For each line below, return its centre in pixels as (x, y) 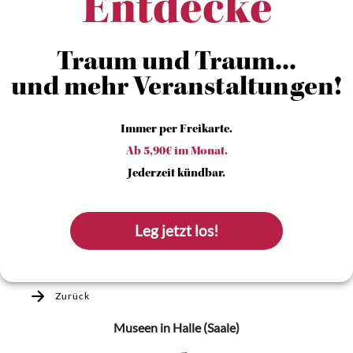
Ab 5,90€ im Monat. (176, 152)
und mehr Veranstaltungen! (176, 89)
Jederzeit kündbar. (176, 174)
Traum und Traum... (176, 64)
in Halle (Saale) (199, 327)
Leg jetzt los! (177, 231)
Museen (136, 327)
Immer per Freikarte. (176, 130)
